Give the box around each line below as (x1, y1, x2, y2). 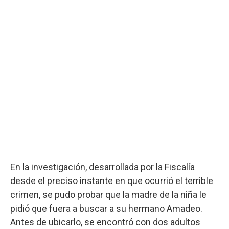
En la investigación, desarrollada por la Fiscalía (10, 161, 195, 172)
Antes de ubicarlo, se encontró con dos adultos (10, 216, 200, 227)
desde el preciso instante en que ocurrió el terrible (10, 175, 213, 186)
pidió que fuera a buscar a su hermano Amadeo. (10, 202, 202, 214)
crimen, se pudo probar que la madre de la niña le (10, 189, 207, 200)
